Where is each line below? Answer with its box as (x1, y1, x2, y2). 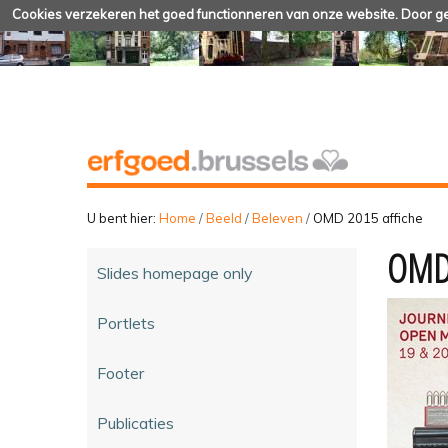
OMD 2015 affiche (313, 209, 423, 226)
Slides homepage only (97, 262, 253, 283)
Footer (97, 362, 144, 383)
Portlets (97, 312, 155, 333)
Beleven (252, 209, 303, 226)
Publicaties (97, 412, 174, 433)
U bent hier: (87, 209, 156, 226)
